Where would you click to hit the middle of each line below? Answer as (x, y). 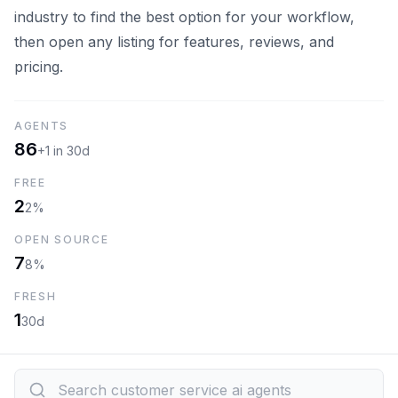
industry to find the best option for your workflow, (184, 17)
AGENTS (42, 126)
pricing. (39, 67)
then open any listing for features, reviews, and (174, 42)
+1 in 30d (64, 151)
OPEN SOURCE (62, 239)
